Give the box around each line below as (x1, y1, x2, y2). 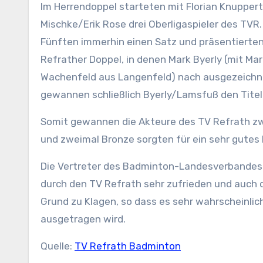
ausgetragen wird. (41, 213, 126, 225)
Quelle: (41, 240, 75, 252)
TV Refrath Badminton (75, 240, 181, 252)
